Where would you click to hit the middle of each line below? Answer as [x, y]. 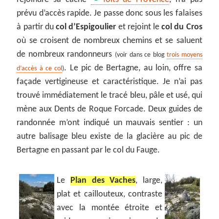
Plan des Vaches [103, 180]
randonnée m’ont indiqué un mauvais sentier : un [109, 123]
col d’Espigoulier [86, 27]
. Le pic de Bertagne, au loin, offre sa [133, 68]
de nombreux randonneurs [66, 54]
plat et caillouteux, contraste [109, 194]
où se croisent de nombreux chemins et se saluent [109, 41]
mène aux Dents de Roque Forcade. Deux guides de [109, 109]
